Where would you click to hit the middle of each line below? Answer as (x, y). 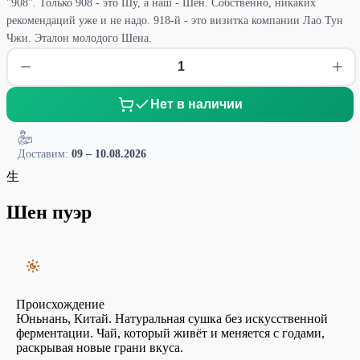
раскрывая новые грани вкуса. (100, 347)
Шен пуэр (49, 212)
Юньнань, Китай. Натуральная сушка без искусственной (172, 318)
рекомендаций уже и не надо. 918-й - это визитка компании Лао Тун (175, 20)
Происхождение (60, 304)
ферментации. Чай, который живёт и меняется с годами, (170, 333)
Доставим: (45, 153)
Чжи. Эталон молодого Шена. (79, 38)
